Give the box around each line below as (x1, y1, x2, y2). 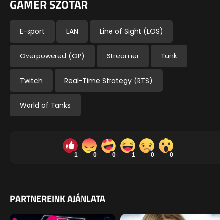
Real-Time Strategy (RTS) (64, 76, 153, 86)
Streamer (107, 51, 139, 61)
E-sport (20, 27, 45, 37)
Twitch (20, 76, 43, 86)
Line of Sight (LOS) (100, 27, 163, 37)
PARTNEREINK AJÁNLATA (10, 192, 105, 205)
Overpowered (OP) (20, 51, 85, 61)
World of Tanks (20, 100, 71, 110)
